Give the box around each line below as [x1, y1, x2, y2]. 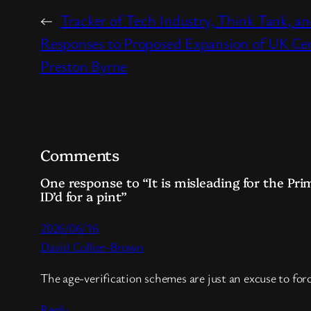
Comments [40, 143, 120, 165]
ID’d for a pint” [40, 187, 127, 205]
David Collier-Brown [40, 237, 144, 255]
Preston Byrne [40, 55, 128, 76]
